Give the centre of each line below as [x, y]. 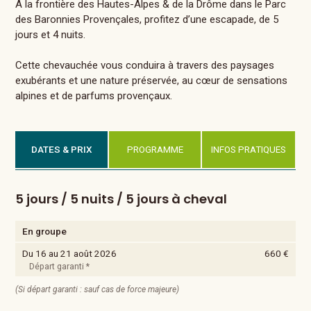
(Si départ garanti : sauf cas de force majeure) [98, 290]
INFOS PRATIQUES [249, 150]
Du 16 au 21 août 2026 [70, 254]
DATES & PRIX [61, 150]
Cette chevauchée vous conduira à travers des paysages [145, 66]
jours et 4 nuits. [51, 35]
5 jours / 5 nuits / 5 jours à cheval [121, 199]
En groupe [45, 232]
